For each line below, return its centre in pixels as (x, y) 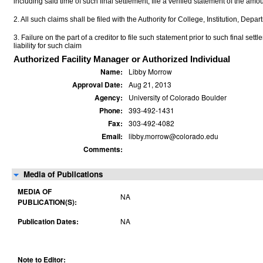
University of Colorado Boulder (178, 97)
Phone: (111, 110)
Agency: (109, 97)
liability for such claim (48, 46)
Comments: (103, 149)
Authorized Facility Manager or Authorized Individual (122, 59)
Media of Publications (63, 174)
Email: (112, 136)
